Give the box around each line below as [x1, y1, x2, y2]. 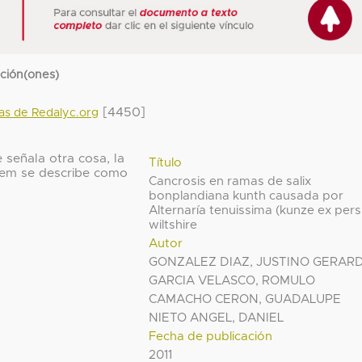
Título [149, 156, 183, 169]
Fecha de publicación [149, 330, 273, 343]
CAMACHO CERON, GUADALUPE [149, 293, 342, 305]
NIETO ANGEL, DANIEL [149, 311, 284, 324]
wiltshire [149, 218, 198, 231]
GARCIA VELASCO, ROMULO [149, 274, 316, 287]
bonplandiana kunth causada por [149, 189, 344, 202]
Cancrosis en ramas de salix [149, 175, 312, 187]
